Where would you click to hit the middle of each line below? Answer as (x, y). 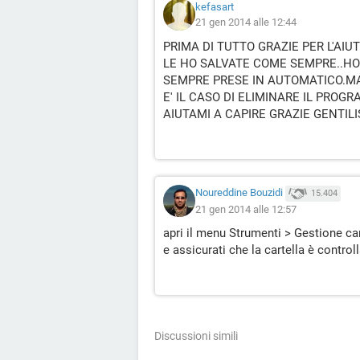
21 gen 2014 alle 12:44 (246, 22)
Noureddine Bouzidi (239, 193)
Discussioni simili (196, 336)
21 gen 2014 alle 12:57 (246, 209)
